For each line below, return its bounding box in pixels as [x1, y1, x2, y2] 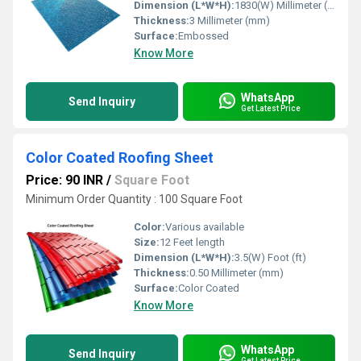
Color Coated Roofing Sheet [26, 149, 214, 166]
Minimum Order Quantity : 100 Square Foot [26, 193, 243, 205]
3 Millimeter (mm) [189, 15, 270, 27]
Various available [165, 221, 244, 233]
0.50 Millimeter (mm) [189, 267, 284, 279]
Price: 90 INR [26, 172, 103, 188]
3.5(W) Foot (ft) [234, 251, 306, 263]
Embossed [178, 30, 229, 42]
